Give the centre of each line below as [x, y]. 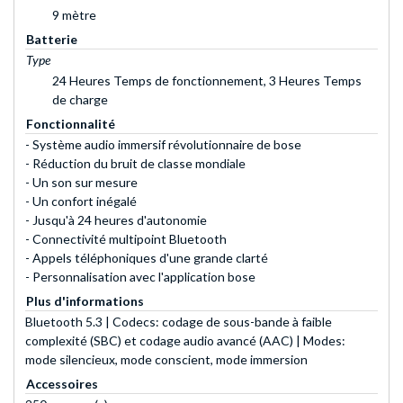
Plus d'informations [85, 301]
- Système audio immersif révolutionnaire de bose [163, 145]
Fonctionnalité [71, 124]
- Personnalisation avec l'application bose [140, 277]
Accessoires [62, 384]
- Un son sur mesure [81, 183]
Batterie [52, 40]
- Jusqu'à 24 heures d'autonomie [116, 220]
